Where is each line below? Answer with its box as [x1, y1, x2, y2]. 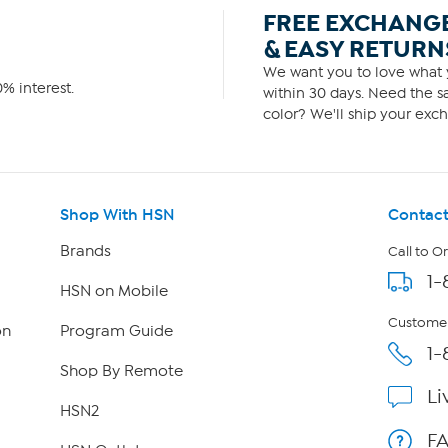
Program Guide [59, 321, 173, 340]
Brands [59, 241, 111, 260]
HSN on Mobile [59, 281, 168, 300]
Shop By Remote [59, 361, 183, 380]
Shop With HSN [59, 204, 175, 224]
